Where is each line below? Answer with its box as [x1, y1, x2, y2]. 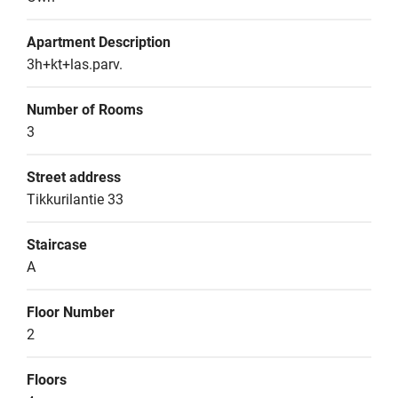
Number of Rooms [27, 101, 143, 118]
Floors [27, 371, 67, 388]
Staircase [27, 236, 87, 253]
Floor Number [27, 304, 115, 321]
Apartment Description [27, 34, 171, 51]
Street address [27, 169, 121, 186]
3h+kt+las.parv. [27, 56, 123, 73]
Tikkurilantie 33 [27, 191, 123, 208]
